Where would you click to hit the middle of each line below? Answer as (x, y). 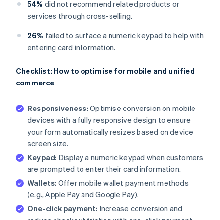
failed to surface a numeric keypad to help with (124, 35)
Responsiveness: (58, 108)
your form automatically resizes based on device (110, 131)
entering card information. (72, 47)
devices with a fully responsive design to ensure (109, 120)
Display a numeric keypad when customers (130, 157)
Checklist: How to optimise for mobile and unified (105, 70)
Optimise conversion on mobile (142, 108)
